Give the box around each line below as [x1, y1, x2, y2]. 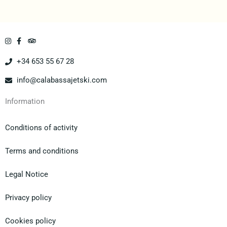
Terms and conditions [5, 146, 79, 156]
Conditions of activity [5, 123, 78, 133]
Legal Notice [5, 170, 48, 179]
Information [5, 97, 45, 106]
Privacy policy [5, 193, 52, 203]
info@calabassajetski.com [16, 75, 107, 85]
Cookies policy [5, 216, 56, 226]
